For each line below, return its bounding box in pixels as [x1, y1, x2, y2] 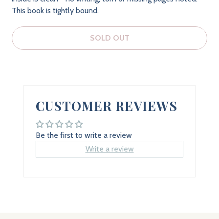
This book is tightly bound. [12, 6, 99, 15]
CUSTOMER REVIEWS [36, 97, 177, 114]
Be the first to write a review [36, 131, 132, 140]
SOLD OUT [89, 33, 130, 43]
